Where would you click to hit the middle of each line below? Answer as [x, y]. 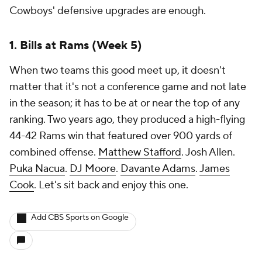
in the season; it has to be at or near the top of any [125, 103]
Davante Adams [158, 169]
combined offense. [54, 152]
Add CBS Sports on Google [80, 218]
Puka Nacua [37, 169]
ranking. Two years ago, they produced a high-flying [127, 120]
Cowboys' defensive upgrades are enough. [108, 11]
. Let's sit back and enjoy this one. [111, 185]
